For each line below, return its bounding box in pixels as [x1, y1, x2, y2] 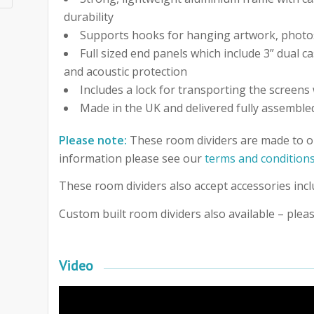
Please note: [59, 132, 128, 148]
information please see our [59, 150, 205, 166]
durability [64, 8, 114, 25]
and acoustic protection [64, 63, 188, 79]
